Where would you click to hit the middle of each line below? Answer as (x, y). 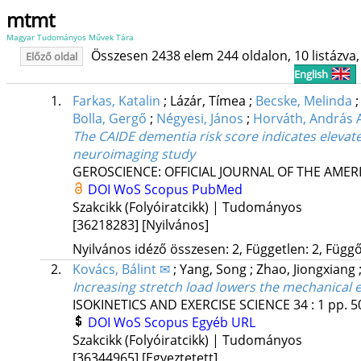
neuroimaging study (133, 154)
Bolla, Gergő (109, 119)
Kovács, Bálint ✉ (121, 270)
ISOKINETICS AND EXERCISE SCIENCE (181, 305)
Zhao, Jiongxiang (307, 270)
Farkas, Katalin (116, 101)
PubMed (217, 190)
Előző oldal (52, 56)
